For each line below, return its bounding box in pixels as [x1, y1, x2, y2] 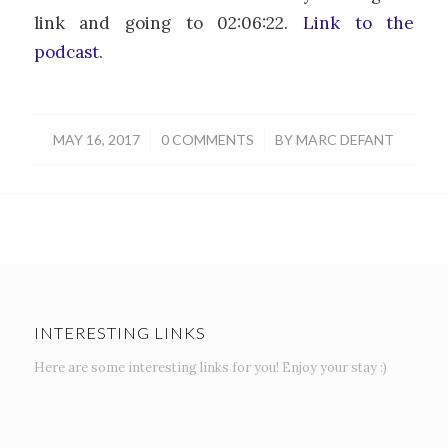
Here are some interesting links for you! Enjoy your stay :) [33, 358, 387, 375]
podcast [33, 41, 99, 64]
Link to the [303, 12, 415, 35]
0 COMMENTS [161, 130, 255, 148]
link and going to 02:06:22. [33, 12, 304, 35]
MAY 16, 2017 [53, 130, 141, 148]
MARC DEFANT [296, 130, 395, 148]
